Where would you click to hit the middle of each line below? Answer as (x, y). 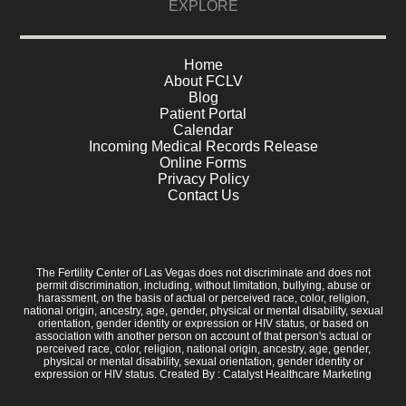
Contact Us (203, 196)
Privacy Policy (203, 179)
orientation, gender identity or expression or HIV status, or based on (203, 324)
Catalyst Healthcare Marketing (297, 375)
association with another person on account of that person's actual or (203, 337)
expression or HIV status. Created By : (129, 375)
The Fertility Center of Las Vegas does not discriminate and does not (203, 273)
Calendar (203, 130)
